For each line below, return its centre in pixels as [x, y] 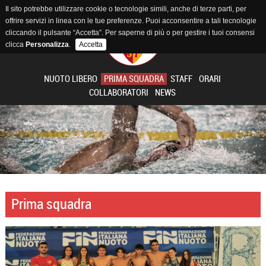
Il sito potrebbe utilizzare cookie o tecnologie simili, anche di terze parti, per [126, 9]
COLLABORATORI [119, 92]
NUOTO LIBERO [71, 79]
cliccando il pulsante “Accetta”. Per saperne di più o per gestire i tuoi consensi [130, 33]
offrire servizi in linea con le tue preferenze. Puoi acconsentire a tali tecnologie [131, 21]
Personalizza [47, 45]
